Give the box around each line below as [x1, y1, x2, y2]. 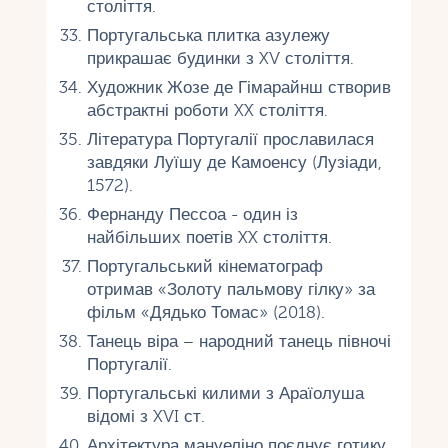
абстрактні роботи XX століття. [86, 100, 328, 120]
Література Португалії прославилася [86, 129, 374, 149]
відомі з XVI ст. [86, 406, 205, 426]
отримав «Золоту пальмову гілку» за [86, 279, 375, 299]
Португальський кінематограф [86, 256, 323, 276]
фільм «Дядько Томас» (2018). [86, 302, 325, 322]
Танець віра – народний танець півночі [86, 331, 391, 351]
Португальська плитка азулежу [86, 25, 330, 45]
